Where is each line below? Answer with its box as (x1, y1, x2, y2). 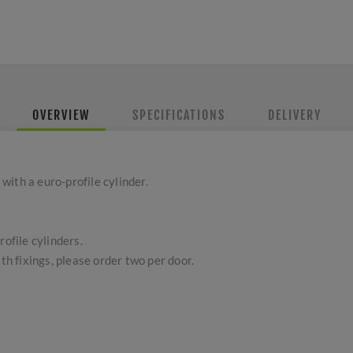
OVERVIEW (32, 107, 90, 123)
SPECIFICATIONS (132, 107, 225, 123)
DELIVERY (267, 107, 321, 123)
